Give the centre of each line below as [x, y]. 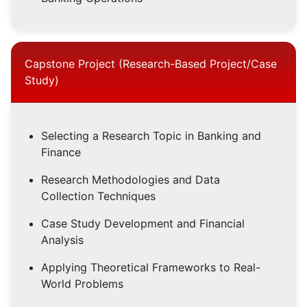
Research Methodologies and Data [131, 180]
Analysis [62, 240]
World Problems [82, 284]
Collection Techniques [98, 196]
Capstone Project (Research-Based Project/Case [151, 64]
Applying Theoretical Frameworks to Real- [151, 268]
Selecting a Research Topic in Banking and [151, 136]
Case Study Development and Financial [143, 224]
